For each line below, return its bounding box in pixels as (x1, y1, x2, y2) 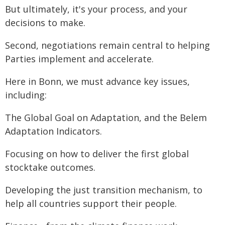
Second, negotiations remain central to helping (5, 39, 210, 51)
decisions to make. (5, 17, 85, 29)
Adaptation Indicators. (5, 125, 102, 137)
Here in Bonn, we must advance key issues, (5, 75, 190, 87)
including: (5, 89, 47, 101)
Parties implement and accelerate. (5, 53, 154, 65)
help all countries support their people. (5, 197, 177, 209)
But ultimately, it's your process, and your (5, 3, 187, 15)
